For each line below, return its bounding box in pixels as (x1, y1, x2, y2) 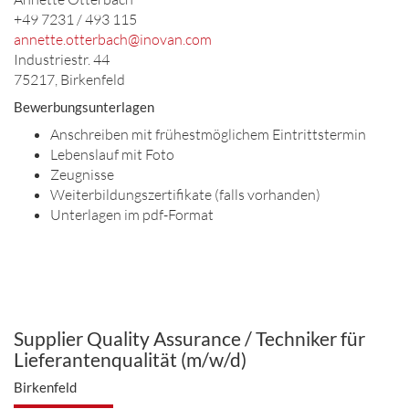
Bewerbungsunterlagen (14, 99, 154, 115)
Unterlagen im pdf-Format (50, 205, 214, 224)
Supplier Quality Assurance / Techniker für (14, 327, 365, 350)
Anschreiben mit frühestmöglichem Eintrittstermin (50, 125, 366, 143)
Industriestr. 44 (14, 50, 110, 68)
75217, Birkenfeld (14, 70, 125, 89)
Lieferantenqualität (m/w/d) (14, 348, 246, 371)
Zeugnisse (50, 165, 114, 184)
